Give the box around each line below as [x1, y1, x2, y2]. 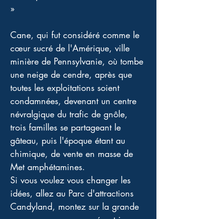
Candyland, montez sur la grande [10, 200, 142, 212]
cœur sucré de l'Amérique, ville [10, 42, 132, 54]
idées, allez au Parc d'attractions [10, 187, 136, 199]
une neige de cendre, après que [10, 68, 135, 80]
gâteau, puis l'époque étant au [10, 134, 128, 146]
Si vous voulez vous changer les [10, 174, 133, 186]
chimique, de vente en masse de [10, 148, 136, 159]
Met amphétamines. [10, 161, 88, 173]
